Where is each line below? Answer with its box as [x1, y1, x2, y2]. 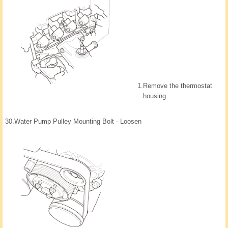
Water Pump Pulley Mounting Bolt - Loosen [14, 117, 141, 125]
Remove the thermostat [143, 81, 212, 90]
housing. [143, 92, 168, 100]
